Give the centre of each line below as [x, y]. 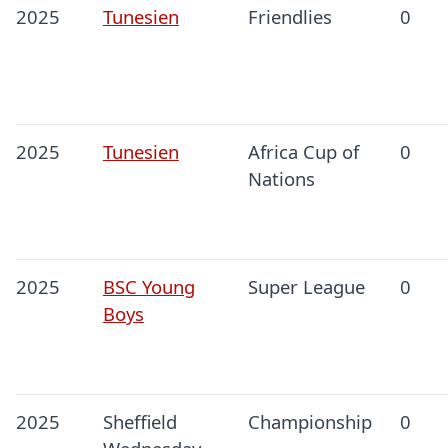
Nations [281, 179]
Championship [309, 422]
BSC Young [148, 287]
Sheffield [139, 422]
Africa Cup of [303, 152]
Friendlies [289, 17]
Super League [306, 287]
